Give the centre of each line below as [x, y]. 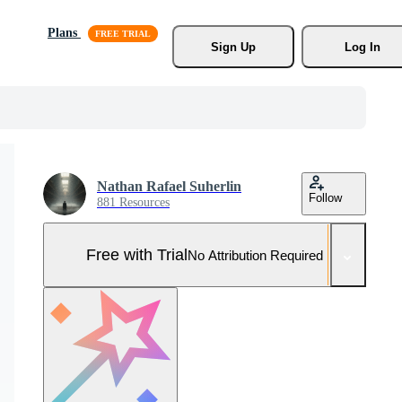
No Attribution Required [255, 255]
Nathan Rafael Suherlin [169, 186]
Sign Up [233, 47]
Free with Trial [137, 254]
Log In [362, 47]
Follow [325, 198]
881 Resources [133, 202]
